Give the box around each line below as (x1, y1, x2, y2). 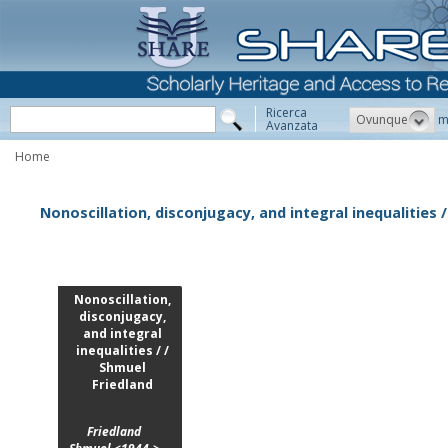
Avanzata (266, 117, 318, 134)
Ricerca (266, 104, 307, 121)
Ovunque (356, 110, 408, 128)
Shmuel (98, 359, 146, 377)
